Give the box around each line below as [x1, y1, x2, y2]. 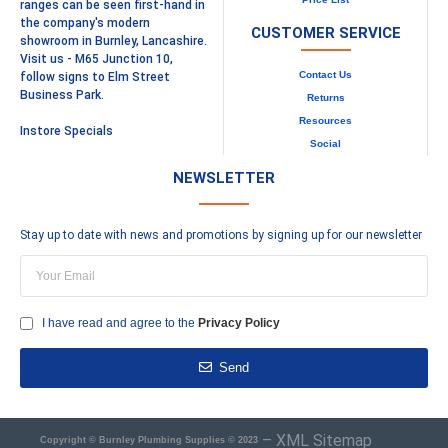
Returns [306, 91, 345, 103]
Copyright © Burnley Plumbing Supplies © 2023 [40, 434, 258, 445]
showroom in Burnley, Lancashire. [20, 33, 207, 48]
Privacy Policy [198, 316, 280, 330]
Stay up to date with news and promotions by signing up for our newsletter [20, 227, 422, 242]
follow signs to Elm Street [20, 69, 170, 84]
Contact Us [299, 68, 352, 80]
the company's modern [20, 15, 150, 30]
